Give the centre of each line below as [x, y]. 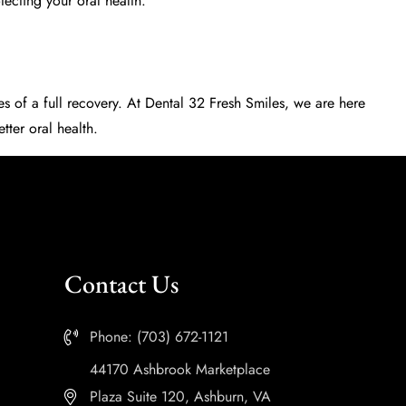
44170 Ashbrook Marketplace [179, 369]
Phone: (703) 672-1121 [159, 337]
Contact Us [121, 284]
